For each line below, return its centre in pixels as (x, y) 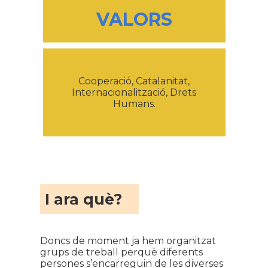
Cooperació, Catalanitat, (134, 81)
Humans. (134, 104)
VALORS (134, 19)
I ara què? (83, 199)
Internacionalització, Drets (134, 92)
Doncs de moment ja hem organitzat (128, 241)
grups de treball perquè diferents (121, 252)
